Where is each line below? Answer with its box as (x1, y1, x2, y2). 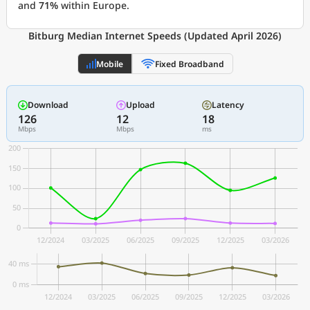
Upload (125, 99, 155, 111)
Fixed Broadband (154, 57, 224, 70)
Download (28, 99, 69, 111)
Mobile (95, 57, 123, 70)
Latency (212, 99, 245, 111)
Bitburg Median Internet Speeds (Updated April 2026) (28, 29, 282, 42)
